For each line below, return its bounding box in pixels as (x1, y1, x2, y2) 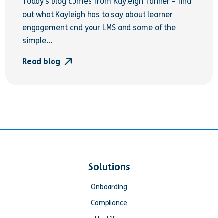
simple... (22, 36, 53, 46)
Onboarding (91, 182, 127, 191)
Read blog (22, 57, 65, 67)
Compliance (91, 199, 127, 207)
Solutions (88, 161, 130, 173)
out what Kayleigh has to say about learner (22, 10, 173, 19)
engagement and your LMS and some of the (22, 23, 176, 33)
